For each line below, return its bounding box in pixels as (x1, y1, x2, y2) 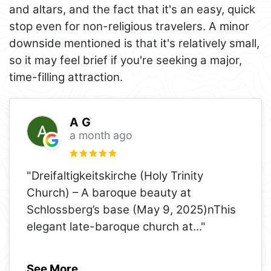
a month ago (69, 128, 132, 142)
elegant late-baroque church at (27, 219, 193, 233)
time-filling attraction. (9, 70, 123, 84)
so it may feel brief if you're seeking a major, (9, 53, 242, 67)
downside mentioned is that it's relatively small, (9, 36, 260, 50)
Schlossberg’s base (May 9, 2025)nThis (27, 202, 236, 217)
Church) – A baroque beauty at (27, 185, 191, 200)
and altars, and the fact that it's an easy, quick (9, 2, 255, 16)
